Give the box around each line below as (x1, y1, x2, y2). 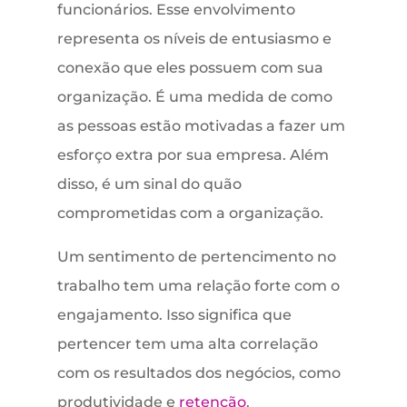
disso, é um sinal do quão (56, 175, 242, 194)
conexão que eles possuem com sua (56, 59, 323, 77)
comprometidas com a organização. (56, 204, 323, 223)
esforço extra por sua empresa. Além (56, 146, 329, 164)
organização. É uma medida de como (56, 88, 333, 106)
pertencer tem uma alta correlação (56, 335, 318, 353)
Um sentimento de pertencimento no (56, 248, 336, 266)
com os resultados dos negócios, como (56, 364, 341, 382)
